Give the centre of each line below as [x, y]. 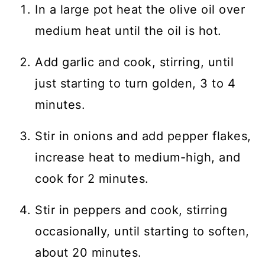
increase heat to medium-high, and [138, 157]
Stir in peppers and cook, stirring [131, 210]
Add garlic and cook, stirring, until [135, 62]
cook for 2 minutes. [92, 179]
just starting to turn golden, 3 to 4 [135, 83]
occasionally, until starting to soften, [142, 231]
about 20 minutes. [88, 253]
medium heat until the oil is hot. [128, 31]
